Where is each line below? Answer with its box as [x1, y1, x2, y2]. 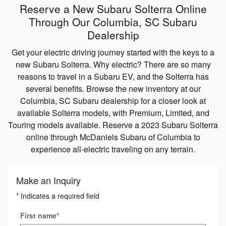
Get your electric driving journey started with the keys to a [12, 46, 214, 59]
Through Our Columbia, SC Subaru [29, 14, 197, 29]
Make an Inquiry [16, 174, 81, 187]
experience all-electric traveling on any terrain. [31, 143, 195, 155]
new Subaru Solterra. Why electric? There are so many [15, 59, 211, 71]
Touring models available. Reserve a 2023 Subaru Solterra [8, 119, 218, 131]
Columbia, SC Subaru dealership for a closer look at [20, 95, 206, 107]
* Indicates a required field [16, 191, 99, 201]
